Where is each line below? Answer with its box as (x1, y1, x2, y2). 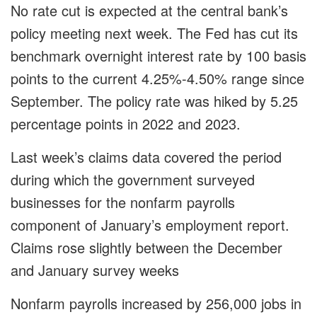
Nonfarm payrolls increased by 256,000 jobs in (11, 293, 301, 314)
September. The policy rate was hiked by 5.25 (11, 91, 298, 112)
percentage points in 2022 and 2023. (11, 113, 241, 134)
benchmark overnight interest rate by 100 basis (11, 45, 306, 67)
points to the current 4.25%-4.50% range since (11, 68, 304, 89)
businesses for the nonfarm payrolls (11, 192, 235, 213)
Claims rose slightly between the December (11, 237, 282, 258)
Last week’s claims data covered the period (11, 146, 282, 168)
